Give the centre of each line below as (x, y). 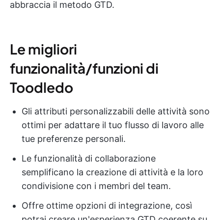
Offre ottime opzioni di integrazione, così (107, 206)
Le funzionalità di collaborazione (89, 159)
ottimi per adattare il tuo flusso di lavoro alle (113, 125)
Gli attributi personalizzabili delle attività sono (116, 111)
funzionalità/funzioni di (84, 68)
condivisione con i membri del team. (96, 186)
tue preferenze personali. (74, 139)
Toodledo (41, 87)
